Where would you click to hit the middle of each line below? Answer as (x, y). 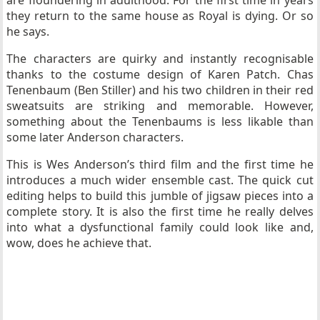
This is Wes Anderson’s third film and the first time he (160, 164)
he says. (31, 31)
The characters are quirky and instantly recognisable (160, 59)
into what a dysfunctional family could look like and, (160, 227)
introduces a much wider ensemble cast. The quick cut (160, 180)
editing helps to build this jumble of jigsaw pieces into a (160, 196)
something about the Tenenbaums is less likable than (160, 121)
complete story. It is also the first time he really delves (160, 211)
